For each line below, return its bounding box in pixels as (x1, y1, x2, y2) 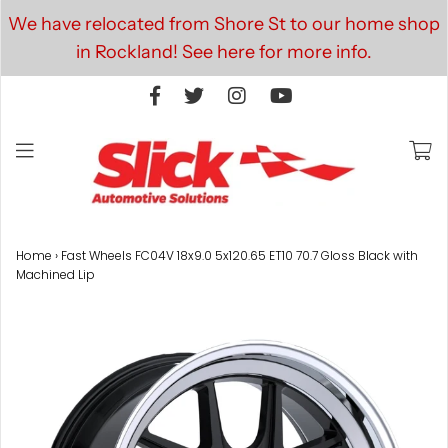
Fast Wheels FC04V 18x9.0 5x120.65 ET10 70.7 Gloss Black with (61, 246, 418, 264)
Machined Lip (16, 265, 95, 283)
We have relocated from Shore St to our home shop (8, 13, 440, 35)
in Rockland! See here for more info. (76, 41, 372, 63)
